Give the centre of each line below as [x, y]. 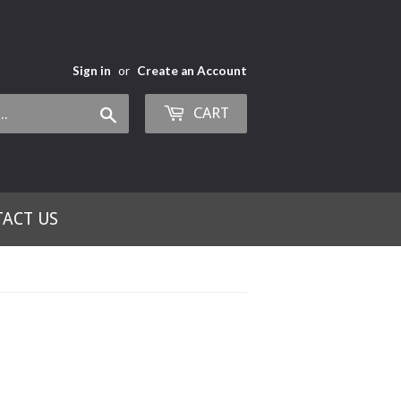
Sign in [92, 71]
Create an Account [192, 71]
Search [138, 113]
